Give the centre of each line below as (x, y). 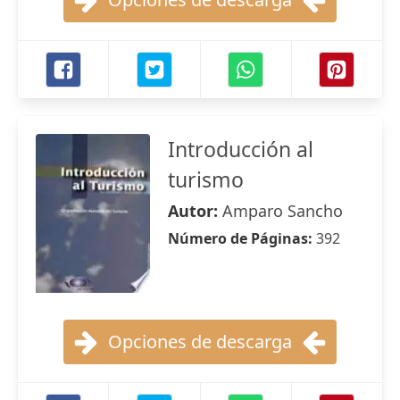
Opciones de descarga (200, 342)
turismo (206, 179)
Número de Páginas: (242, 238)
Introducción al (241, 149)
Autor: (195, 211)
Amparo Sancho (283, 211)
